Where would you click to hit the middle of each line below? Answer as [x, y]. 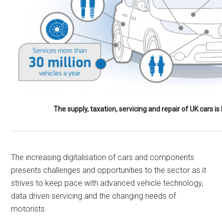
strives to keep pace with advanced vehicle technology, [107, 183]
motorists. [29, 209]
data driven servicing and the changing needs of [94, 196]
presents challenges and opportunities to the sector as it [109, 170]
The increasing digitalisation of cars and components [103, 158]
